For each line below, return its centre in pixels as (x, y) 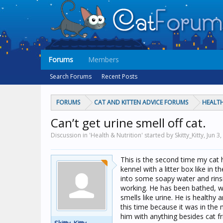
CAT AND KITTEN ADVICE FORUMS (141, 102)
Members (104, 59)
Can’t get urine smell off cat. (128, 123)
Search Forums (71, 76)
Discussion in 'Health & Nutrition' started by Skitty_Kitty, (129, 135)
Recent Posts (119, 76)
